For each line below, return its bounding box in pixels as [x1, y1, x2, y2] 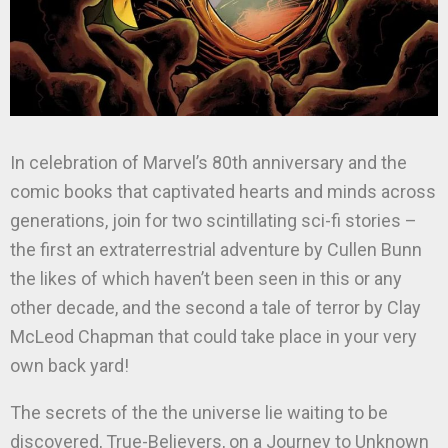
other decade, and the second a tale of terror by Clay [10, 297, 421, 319]
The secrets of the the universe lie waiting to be [10, 402, 388, 424]
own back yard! [10, 355, 129, 377]
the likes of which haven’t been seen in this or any [10, 268, 402, 290]
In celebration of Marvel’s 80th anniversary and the [10, 152, 407, 174]
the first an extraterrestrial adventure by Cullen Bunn [10, 239, 422, 261]
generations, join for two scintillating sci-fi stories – [10, 210, 417, 232]
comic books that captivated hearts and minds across [10, 181, 436, 203]
